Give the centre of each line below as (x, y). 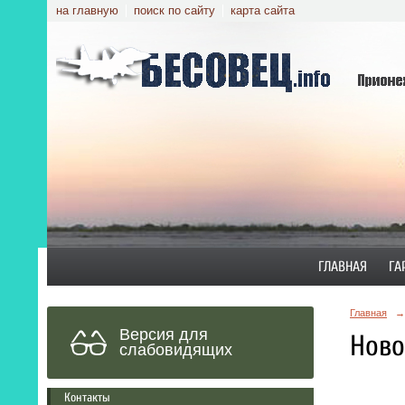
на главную (87, 11)
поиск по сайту (174, 11)
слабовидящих (176, 349)
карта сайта (263, 11)
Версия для (164, 334)
